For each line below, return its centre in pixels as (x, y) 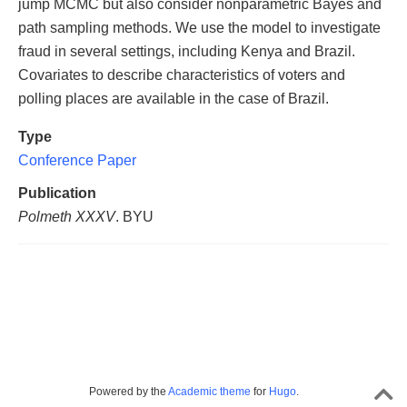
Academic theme (209, 392)
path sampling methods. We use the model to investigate (199, 28)
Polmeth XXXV (67, 217)
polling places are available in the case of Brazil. (174, 99)
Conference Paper (77, 160)
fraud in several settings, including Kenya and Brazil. (187, 51)
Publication (57, 193)
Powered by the (129, 392)
